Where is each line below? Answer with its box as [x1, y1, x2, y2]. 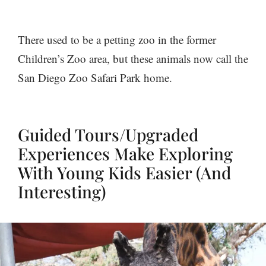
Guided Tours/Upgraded [18, 123, 198, 146]
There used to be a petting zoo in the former [18, 32, 216, 47]
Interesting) [18, 180, 106, 203]
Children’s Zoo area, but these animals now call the [18, 51, 248, 66]
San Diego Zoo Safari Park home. [18, 70, 172, 85]
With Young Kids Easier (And [18, 161, 231, 184]
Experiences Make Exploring [18, 142, 233, 165]
